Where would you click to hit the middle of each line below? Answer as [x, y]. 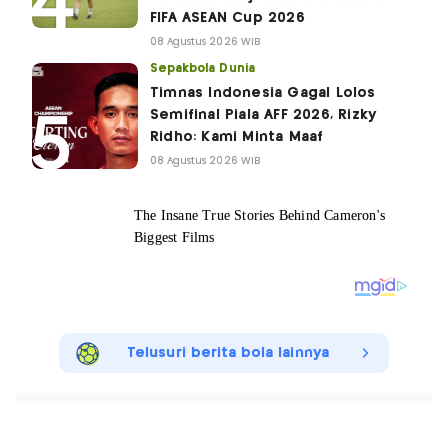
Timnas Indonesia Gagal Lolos [263, 93]
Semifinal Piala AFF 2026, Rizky [263, 115]
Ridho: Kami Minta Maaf [237, 137]
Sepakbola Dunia [202, 69]
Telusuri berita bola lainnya [228, 353]
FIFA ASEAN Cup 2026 [227, 18]
